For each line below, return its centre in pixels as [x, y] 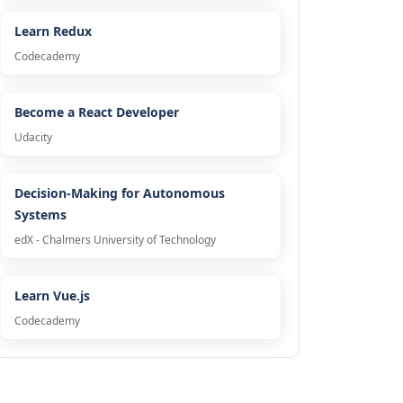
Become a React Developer [96, 112]
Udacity [33, 138]
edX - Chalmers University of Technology [115, 240]
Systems [40, 215]
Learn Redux [53, 31]
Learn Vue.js [52, 296]
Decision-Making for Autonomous [119, 193]
